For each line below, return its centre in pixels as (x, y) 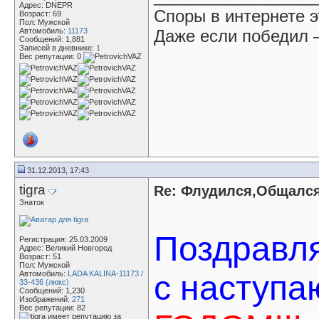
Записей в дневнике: (58, 48)
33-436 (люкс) (44, 282)
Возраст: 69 (40, 14)
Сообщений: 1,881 (52, 39)
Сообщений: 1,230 (52, 291)
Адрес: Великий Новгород (66, 248)
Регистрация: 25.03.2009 (63, 239)
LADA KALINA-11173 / (105, 273)
